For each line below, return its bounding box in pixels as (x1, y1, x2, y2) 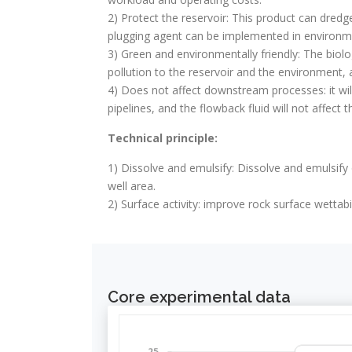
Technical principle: (108, 130, 218, 146)
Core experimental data (108, 288, 291, 307)
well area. (108, 178, 156, 194)
